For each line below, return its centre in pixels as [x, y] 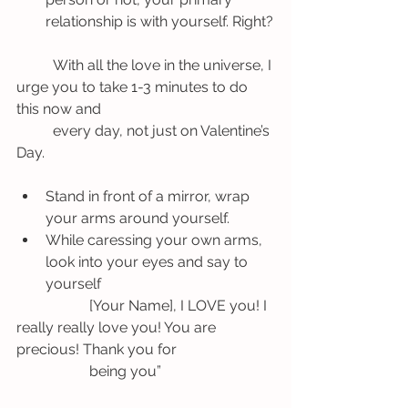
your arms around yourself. [138, 218]
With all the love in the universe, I [35, 65]
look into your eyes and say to [148, 261]
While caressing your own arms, [156, 240]
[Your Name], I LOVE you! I [53, 305]
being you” [125, 371]
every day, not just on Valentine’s [35, 130]
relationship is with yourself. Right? [159, 21]
